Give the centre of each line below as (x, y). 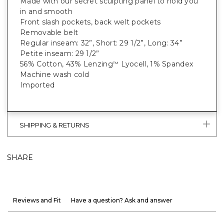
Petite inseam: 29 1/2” (60, 54)
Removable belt (49, 33)
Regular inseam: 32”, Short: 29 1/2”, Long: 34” (101, 43)
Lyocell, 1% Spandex (156, 64)
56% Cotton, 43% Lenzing (66, 64)
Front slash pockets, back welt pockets (90, 22)
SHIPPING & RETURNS (54, 125)
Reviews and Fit (37, 200)
